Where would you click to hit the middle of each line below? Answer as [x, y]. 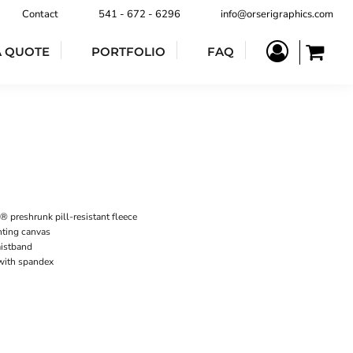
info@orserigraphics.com [277, 14]
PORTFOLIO [128, 51]
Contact [40, 14]
